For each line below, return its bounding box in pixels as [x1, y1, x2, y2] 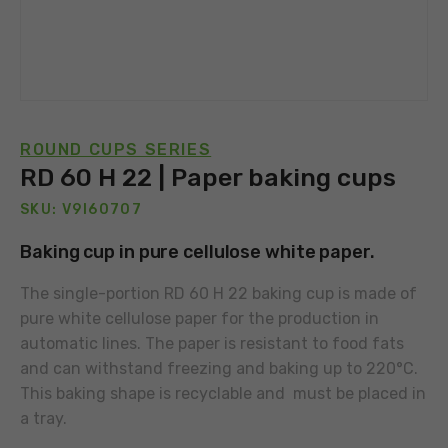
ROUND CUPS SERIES [20, 140, 212, 159]
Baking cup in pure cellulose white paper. [20, 241, 375, 263]
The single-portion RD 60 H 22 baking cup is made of [20, 284, 417, 303]
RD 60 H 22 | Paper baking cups [20, 163, 396, 192]
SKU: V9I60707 [20, 201, 143, 218]
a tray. [20, 409, 67, 428]
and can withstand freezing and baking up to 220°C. [20, 359, 418, 378]
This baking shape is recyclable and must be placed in [20, 384, 426, 403]
